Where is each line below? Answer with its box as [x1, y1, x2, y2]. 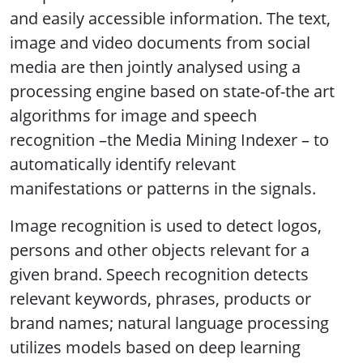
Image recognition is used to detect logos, [10, 214, 322, 237]
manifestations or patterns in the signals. [10, 177, 320, 199]
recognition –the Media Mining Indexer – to [10, 128, 329, 151]
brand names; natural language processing [10, 311, 329, 334]
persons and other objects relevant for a [10, 238, 310, 261]
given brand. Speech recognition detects [10, 263, 309, 285]
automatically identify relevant [10, 152, 236, 175]
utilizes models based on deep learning [10, 335, 301, 358]
